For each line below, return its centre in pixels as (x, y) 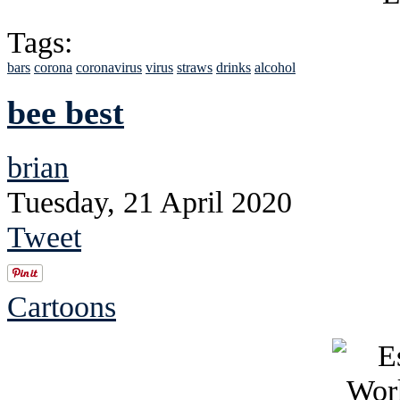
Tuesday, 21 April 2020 (150, 202)
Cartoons (62, 307)
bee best (66, 113)
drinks (233, 67)
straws (195, 67)
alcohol (275, 67)
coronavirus (109, 67)
